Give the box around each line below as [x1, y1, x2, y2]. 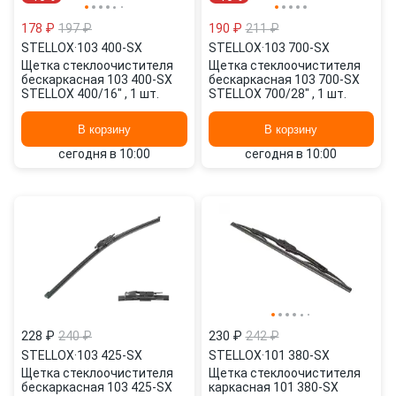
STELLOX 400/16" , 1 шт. [21, 87, 159, 101]
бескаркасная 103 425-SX [21, 380, 172, 394]
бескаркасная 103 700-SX [208, 72, 360, 87]
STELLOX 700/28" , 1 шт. [208, 87, 346, 101]
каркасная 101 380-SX [208, 380, 339, 394]
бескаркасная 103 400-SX [21, 72, 172, 87]
